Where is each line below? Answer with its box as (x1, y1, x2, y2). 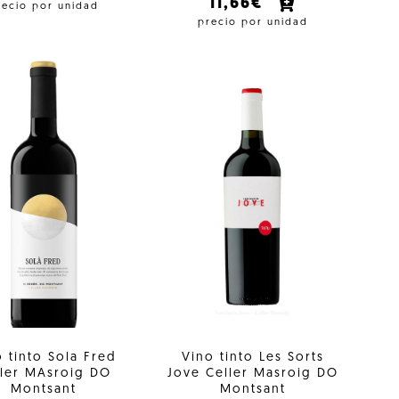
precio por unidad (197, 17, 308, 28)
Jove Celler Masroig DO (167, 367, 338, 381)
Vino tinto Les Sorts (181, 351, 324, 365)
